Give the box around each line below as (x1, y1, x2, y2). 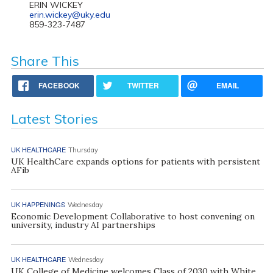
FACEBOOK (38, 79, 80, 91)
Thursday (68, 145, 98, 154)
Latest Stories (10, 110, 98, 127)
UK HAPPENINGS (10, 199, 65, 209)
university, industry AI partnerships (10, 219, 155, 230)
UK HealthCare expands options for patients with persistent (10, 155, 260, 167)
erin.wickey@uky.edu (29, 9, 110, 20)
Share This (10, 52, 79, 69)
